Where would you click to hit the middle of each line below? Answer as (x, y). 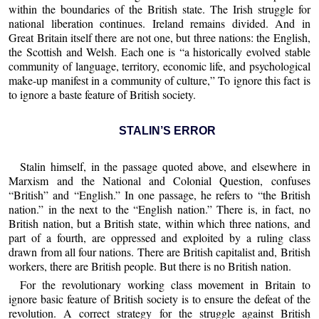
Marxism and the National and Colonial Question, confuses (159, 181)
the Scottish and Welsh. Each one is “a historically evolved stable (159, 51)
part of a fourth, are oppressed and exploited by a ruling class (159, 238)
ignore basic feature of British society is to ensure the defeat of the (159, 298)
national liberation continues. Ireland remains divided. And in (159, 23)
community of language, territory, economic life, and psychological (159, 66)
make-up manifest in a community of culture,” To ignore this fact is (159, 80)
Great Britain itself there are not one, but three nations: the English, (159, 37)
